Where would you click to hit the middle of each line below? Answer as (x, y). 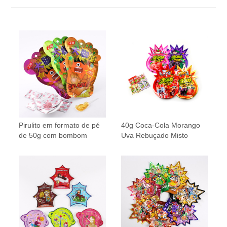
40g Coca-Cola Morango (161, 125)
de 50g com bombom (53, 135)
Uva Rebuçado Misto (155, 135)
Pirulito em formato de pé (60, 125)
